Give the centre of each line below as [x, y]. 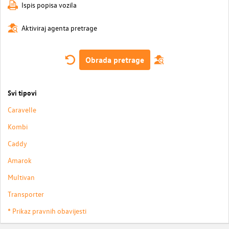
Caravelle [22, 109]
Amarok [20, 160]
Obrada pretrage [114, 60]
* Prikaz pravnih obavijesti [47, 211]
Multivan [21, 177]
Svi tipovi [22, 92]
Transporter [26, 194]
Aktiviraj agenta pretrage [59, 28]
